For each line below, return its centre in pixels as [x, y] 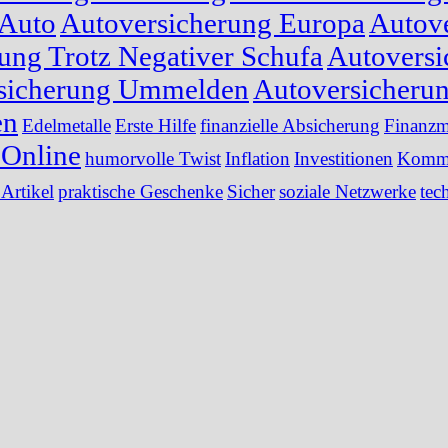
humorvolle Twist [153, 158]
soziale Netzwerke [347, 191]
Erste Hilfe [155, 125]
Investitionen [343, 158]
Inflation [257, 158]
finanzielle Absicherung [290, 125]
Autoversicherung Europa [212, 22]
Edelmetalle [66, 125]
